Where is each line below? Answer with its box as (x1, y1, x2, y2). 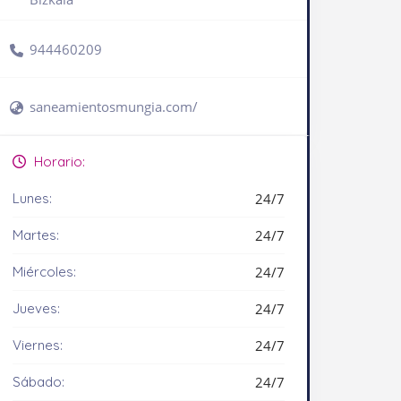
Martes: (13, 226, 59, 243)
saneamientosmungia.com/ (30, 98, 198, 116)
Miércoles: (13, 262, 76, 280)
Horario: (30, 152, 85, 170)
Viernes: (13, 336, 63, 354)
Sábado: (13, 372, 64, 390)
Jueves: (13, 299, 60, 317)
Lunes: (13, 189, 52, 207)
